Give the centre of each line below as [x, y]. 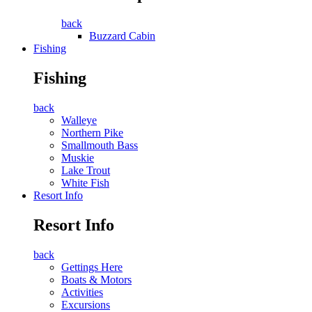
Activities [82, 292]
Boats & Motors [96, 279]
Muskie [78, 158]
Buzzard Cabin [122, 36]
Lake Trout [86, 171]
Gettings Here [92, 267]
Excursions [86, 304]
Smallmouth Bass [100, 146]
